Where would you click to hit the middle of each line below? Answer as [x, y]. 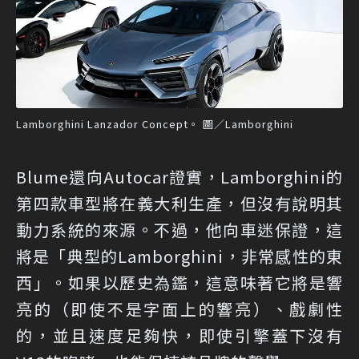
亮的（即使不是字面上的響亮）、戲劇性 [179, 309]
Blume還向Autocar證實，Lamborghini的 [179, 176]
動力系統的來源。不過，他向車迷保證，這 [179, 229]
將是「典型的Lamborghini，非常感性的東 [179, 256]
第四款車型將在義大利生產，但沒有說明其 [179, 203]
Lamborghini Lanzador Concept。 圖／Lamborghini [155, 123]
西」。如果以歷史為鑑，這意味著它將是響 [179, 282]
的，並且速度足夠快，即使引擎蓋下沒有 [179, 335]
